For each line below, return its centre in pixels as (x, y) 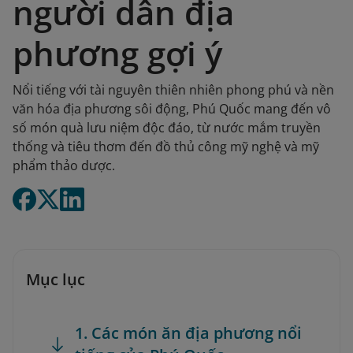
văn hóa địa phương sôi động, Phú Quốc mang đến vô (172, 109)
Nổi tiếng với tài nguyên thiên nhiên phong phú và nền (173, 90)
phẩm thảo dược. (64, 165)
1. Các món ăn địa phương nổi (188, 333)
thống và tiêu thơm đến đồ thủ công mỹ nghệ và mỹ (166, 147)
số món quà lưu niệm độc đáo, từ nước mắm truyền (167, 128)
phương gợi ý (117, 53)
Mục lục (56, 279)
